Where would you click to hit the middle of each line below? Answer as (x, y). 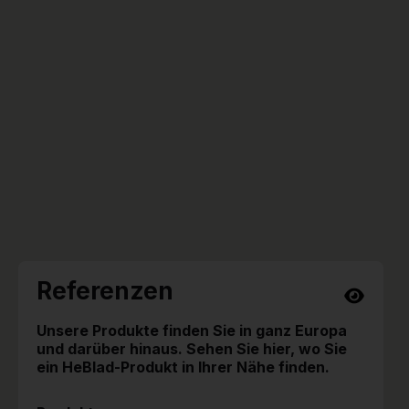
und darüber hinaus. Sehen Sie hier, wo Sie (192, 348)
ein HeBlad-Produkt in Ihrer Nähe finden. (183, 367)
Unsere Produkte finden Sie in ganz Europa (192, 330)
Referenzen (105, 290)
